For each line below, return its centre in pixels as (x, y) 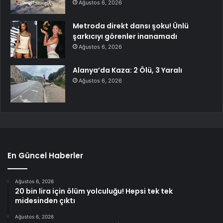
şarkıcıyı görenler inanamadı (125, 37)
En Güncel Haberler (45, 156)
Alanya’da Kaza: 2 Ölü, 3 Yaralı (127, 70)
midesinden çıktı (45, 201)
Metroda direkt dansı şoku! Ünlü (131, 26)
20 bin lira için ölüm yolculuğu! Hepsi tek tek (94, 191)
